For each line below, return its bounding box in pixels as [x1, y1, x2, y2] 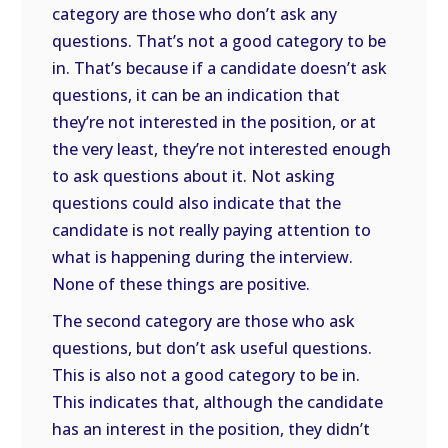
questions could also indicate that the [52, 192, 342, 214]
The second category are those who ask [52, 310, 356, 332]
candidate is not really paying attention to [52, 219, 372, 241]
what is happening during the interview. [52, 246, 354, 268]
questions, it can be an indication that [52, 84, 341, 106]
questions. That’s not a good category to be [52, 30, 387, 52]
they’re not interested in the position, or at [52, 111, 377, 133]
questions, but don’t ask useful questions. [52, 337, 373, 359]
